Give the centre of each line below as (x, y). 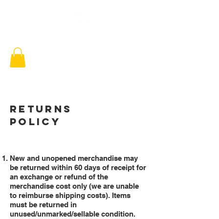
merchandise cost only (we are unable (74, 186)
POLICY (35, 121)
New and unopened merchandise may (74, 158)
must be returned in (43, 205)
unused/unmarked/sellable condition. (73, 214)
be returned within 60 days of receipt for (78, 167)
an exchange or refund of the (59, 177)
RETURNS (41, 109)
